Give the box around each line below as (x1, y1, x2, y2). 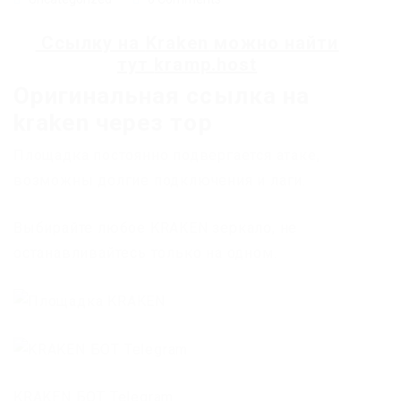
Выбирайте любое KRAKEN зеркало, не (13, 219, 298, 237)
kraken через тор (13, 109, 213, 137)
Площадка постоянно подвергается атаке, (13, 147, 320, 165)
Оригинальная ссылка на (13, 82, 311, 110)
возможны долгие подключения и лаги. (13, 172, 306, 190)
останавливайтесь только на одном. (13, 244, 277, 262)
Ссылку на (35, 32, 146, 55)
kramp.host (154, 54, 258, 76)
